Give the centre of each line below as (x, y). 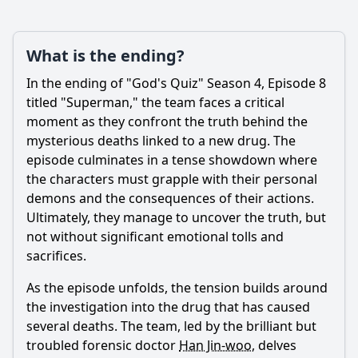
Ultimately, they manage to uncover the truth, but (176, 217)
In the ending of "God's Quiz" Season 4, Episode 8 (176, 83)
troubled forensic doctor (103, 345)
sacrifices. (56, 256)
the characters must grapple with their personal (172, 179)
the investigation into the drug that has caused (168, 307)
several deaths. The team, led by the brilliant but (171, 326)
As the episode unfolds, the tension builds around (177, 288)
